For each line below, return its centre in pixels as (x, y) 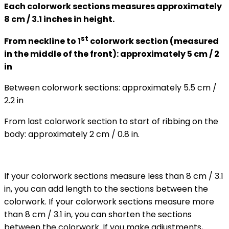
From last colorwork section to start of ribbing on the (111, 122)
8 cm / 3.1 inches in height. (59, 19)
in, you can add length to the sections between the (106, 189)
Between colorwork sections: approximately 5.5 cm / (110, 88)
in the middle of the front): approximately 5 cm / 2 (112, 54)
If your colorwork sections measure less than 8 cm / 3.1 (114, 176)
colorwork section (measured (154, 41)
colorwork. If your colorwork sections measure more (109, 202)
